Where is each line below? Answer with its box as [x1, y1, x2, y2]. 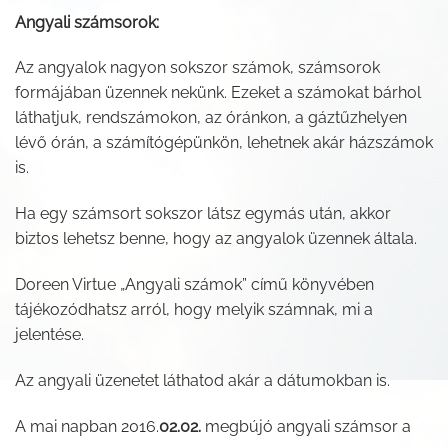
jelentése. [15, 325, 84, 345]
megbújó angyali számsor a [201, 416, 411, 436]
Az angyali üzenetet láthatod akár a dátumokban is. [15, 370, 390, 390]
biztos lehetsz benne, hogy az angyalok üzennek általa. [15, 229, 417, 249]
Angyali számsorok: [15, 12, 159, 32]
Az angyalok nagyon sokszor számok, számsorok [15, 58, 380, 78]
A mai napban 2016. [15, 416, 159, 436]
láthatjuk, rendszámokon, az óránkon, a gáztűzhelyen [15, 108, 407, 128]
